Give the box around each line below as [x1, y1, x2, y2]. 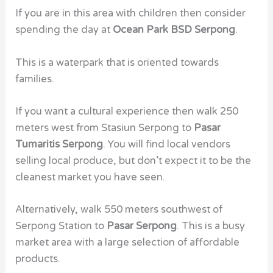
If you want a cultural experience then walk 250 [15, 105, 239, 118]
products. [15, 253, 61, 266]
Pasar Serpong [104, 220, 177, 233]
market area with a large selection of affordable [15, 236, 240, 249]
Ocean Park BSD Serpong [113, 24, 236, 37]
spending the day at [15, 24, 113, 37]
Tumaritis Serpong [15, 138, 104, 151]
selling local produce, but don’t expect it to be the [15, 154, 252, 167]
